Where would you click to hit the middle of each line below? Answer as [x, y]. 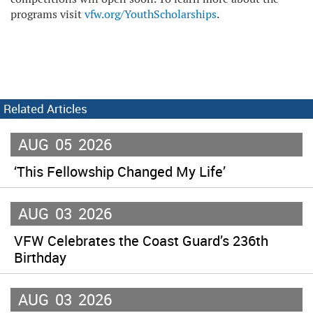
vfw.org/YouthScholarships [151, 14]
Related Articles [45, 108]
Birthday [40, 257]
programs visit [48, 14]
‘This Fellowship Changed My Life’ [120, 171]
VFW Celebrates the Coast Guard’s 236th [141, 240]
